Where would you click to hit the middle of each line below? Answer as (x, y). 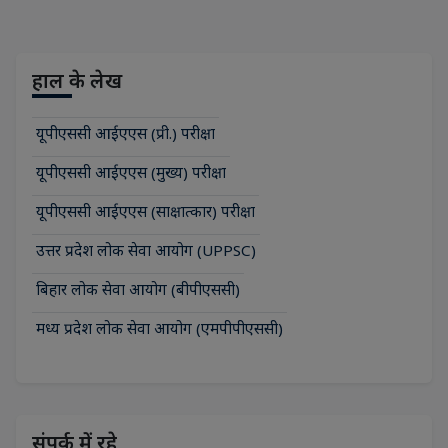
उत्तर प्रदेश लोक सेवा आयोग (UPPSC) (146, 249)
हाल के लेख (77, 80)
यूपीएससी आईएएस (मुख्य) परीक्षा (131, 171)
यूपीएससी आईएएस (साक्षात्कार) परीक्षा (145, 210)
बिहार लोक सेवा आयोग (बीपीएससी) (138, 288)
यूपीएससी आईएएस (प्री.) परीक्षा (125, 132)
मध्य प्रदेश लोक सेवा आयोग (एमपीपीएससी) (159, 327)
